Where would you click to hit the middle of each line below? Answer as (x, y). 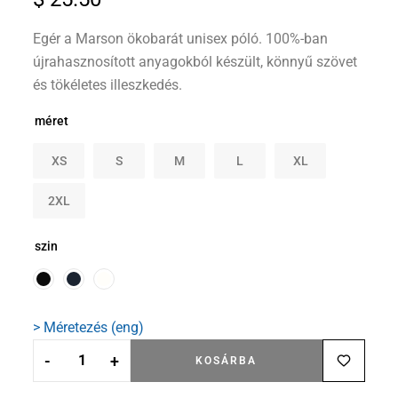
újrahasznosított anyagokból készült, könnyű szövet (195, 62)
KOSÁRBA (227, 361)
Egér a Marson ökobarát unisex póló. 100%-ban (181, 39)
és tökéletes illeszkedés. (108, 85)
